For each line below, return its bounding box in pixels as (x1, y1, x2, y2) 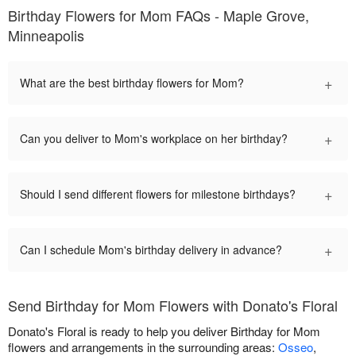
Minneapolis (8, 25, 84, 46)
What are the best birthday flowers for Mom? (20, 75, 244, 91)
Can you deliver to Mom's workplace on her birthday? (20, 130, 288, 147)
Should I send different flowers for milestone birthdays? (20, 186, 296, 203)
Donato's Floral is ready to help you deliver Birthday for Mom (8, 323, 320, 340)
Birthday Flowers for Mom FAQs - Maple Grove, (8, 5, 309, 26)
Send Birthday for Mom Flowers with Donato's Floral (8, 295, 338, 316)
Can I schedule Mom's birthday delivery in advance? (20, 242, 282, 258)
